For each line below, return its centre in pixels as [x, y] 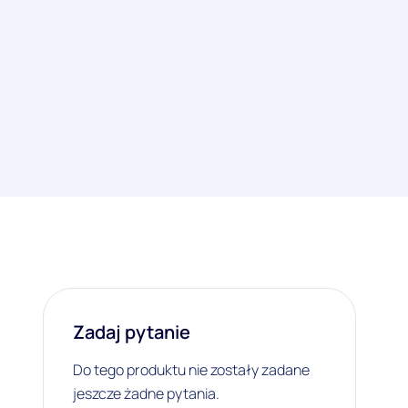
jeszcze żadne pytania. [146, 394]
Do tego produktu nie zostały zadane [191, 370]
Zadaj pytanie [131, 332]
